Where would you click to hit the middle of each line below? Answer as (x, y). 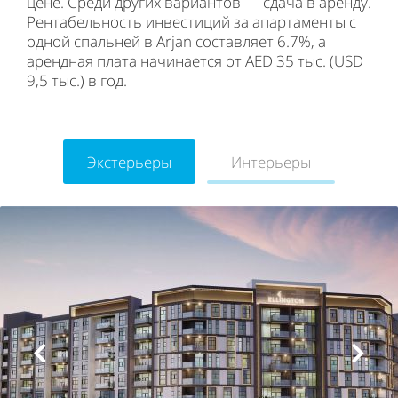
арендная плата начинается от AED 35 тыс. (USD (195, 61)
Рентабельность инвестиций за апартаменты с (191, 22)
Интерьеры (271, 162)
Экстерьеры (129, 162)
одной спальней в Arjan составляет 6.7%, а (176, 41)
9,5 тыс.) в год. (77, 80)
